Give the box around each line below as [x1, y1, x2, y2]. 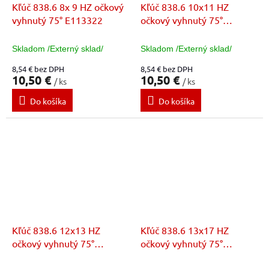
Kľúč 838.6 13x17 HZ [141, 223, 229, 236]
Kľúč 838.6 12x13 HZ [12, 223, 100, 236]
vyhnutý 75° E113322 [12, 14, 103, 26]
